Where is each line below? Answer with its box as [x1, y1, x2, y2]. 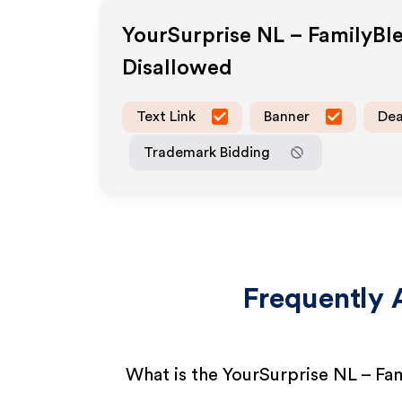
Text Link [136, 109, 196, 124]
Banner [264, 109, 310, 124]
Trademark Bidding [144, 144, 270, 160]
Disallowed [122, 57, 232, 79]
